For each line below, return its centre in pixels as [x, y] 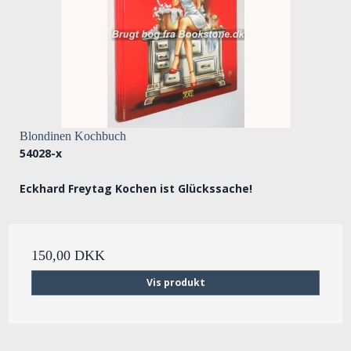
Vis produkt [175, 283]
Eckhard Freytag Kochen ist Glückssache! [136, 189]
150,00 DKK [68, 256]
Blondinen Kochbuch [73, 136]
